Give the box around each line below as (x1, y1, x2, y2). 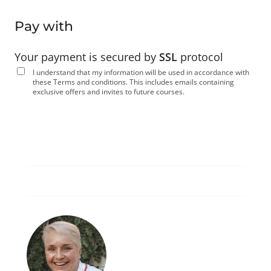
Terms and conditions (53, 76, 126, 87)
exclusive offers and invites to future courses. (33, 86, 184, 97)
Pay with (15, 18, 73, 34)
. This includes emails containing (126, 76, 234, 87)
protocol (180, 49, 223, 64)
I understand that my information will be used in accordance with (33, 67, 249, 77)
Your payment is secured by (15, 49, 159, 64)
